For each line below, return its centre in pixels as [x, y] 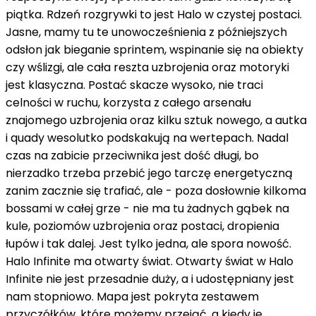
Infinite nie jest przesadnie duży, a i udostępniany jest [150, 279]
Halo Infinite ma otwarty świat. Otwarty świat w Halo [150, 261]
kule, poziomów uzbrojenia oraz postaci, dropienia [142, 226]
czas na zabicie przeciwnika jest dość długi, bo [132, 155]
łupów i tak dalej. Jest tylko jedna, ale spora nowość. [148, 243]
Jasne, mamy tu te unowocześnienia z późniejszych [146, 32]
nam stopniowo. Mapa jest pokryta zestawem [132, 296]
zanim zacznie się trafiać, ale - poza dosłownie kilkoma [156, 190]
